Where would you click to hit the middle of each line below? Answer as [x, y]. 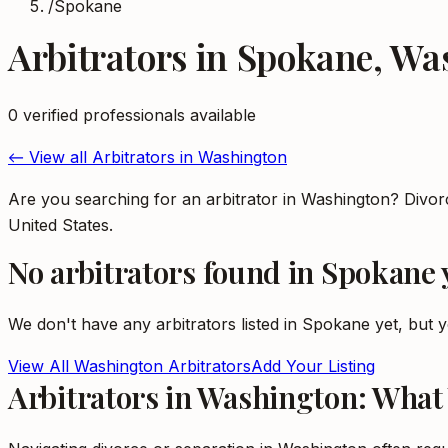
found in [258, 272]
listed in [269, 324]
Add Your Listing [313, 366]
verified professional [97, 115]
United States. [60, 225]
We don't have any [82, 324]
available [220, 115]
